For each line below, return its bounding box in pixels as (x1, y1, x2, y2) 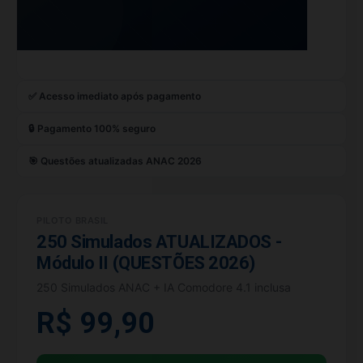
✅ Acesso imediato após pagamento (28, 89, 201, 102)
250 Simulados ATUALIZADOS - (36, 231, 282, 252)
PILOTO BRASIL (36, 214, 109, 226)
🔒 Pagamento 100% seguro (28, 122, 156, 135)
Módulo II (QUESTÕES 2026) (36, 252, 255, 273)
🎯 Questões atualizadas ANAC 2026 (28, 154, 202, 167)
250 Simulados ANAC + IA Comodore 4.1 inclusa (36, 280, 291, 294)
